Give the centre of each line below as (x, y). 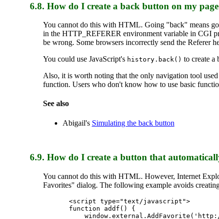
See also (56, 104)
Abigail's (77, 123)
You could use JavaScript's (85, 59)
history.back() (154, 60)
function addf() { (102, 209)
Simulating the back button (133, 123)
